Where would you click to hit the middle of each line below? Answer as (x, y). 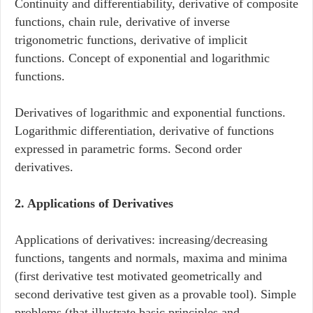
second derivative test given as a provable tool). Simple (155, 294)
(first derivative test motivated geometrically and (138, 276)
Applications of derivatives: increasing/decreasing (141, 240)
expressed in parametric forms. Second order (128, 149)
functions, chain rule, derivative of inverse (122, 22)
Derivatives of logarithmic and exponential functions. (150, 113)
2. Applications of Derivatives (94, 204)
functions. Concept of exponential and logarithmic (142, 58)
